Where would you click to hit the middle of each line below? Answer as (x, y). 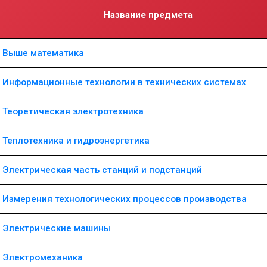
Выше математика (43, 53)
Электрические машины (57, 228)
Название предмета (148, 15)
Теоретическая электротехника (73, 111)
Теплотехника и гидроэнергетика (76, 141)
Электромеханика (43, 257)
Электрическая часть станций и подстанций (102, 170)
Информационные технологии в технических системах (124, 82)
